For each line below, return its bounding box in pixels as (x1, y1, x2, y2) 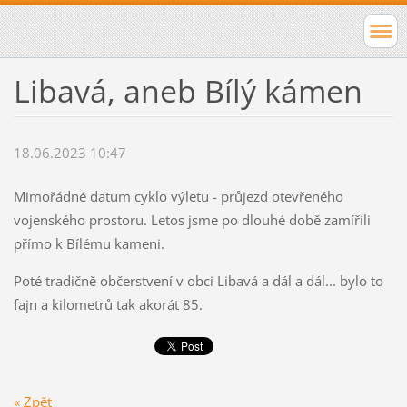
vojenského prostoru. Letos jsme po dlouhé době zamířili (13, 211, 371, 230)
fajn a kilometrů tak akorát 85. (13, 295, 203, 314)
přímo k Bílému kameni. (13, 234, 164, 253)
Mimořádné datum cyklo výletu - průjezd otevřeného (13, 187, 343, 206)
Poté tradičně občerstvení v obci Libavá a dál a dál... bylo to (13, 272, 383, 291)
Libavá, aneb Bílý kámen (13, 69, 362, 112)
